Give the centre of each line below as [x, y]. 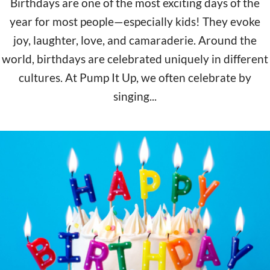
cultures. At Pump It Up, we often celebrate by [135, 77]
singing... [135, 96]
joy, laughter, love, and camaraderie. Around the [135, 40]
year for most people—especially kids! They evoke [135, 21]
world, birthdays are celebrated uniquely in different [135, 58]
